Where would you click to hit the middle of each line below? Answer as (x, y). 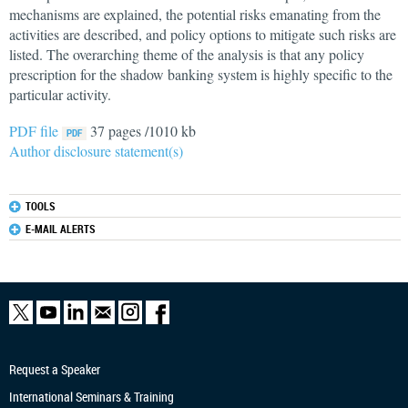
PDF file (36, 131)
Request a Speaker (55, 369)
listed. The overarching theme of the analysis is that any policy (187, 54)
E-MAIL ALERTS (61, 229)
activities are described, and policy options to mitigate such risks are (203, 34)
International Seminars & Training (92, 397)
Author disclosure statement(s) (96, 151)
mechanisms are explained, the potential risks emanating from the (195, 14)
